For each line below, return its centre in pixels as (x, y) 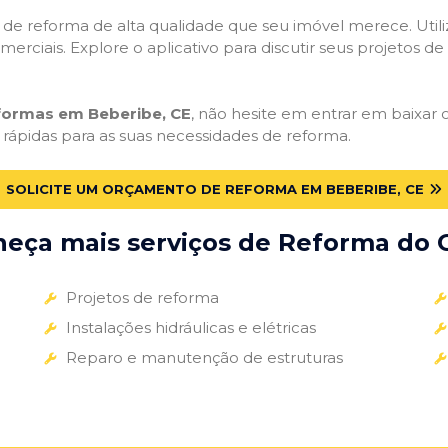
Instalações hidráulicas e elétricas (190, 327)
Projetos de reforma (142, 297)
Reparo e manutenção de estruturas (204, 357)
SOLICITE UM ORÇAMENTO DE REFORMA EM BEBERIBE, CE (215, 188)
